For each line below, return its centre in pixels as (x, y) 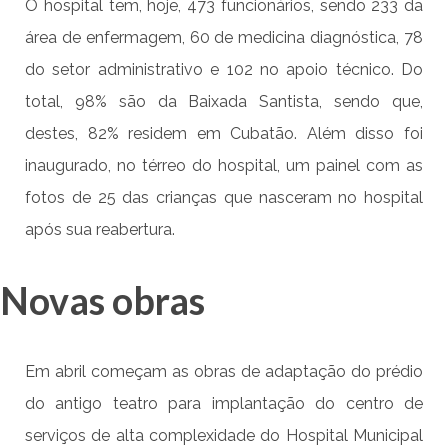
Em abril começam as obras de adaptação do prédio (224, 372)
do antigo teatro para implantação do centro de (224, 404)
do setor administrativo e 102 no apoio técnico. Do (224, 70)
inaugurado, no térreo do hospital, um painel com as (224, 166)
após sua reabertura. (100, 230)
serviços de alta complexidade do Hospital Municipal (224, 436)
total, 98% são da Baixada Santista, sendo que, (224, 102)
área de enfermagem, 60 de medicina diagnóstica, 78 (224, 38)
